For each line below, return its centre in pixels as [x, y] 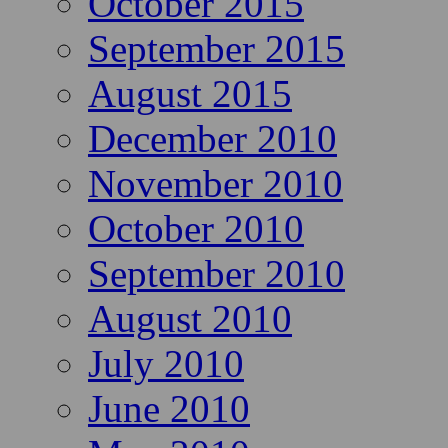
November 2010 [215, 184]
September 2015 [216, 49]
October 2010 [196, 229]
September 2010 [216, 274]
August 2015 [190, 94]
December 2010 [212, 139]
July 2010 [166, 364]
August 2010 [190, 319]
